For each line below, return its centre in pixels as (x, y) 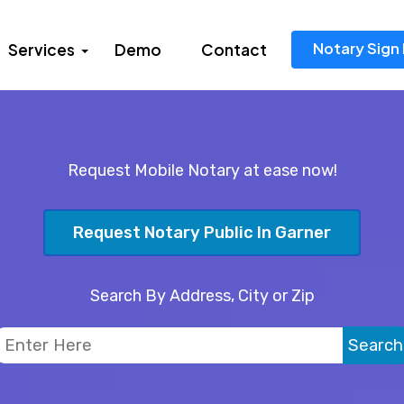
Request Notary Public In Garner (202, 233)
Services (41, 50)
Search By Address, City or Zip (202, 296)
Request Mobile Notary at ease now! (202, 170)
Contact (234, 50)
